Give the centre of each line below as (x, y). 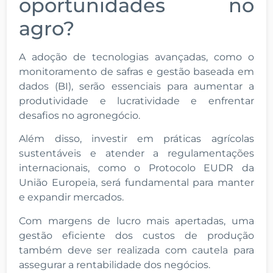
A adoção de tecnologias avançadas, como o (136, 57)
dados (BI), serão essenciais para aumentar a (136, 87)
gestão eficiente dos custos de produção (136, 235)
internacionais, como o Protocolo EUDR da (136, 168)
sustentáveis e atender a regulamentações (136, 154)
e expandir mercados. (73, 197)
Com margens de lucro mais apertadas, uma (136, 221)
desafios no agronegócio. (81, 116)
